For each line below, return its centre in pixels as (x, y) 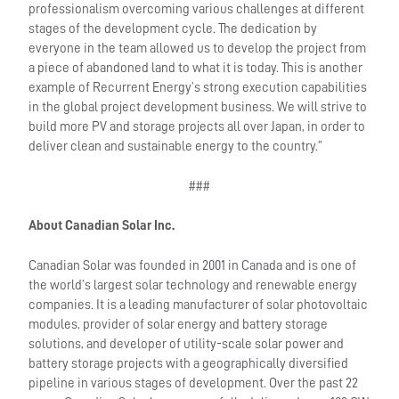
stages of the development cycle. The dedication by (173, 29)
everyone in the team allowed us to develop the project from (198, 49)
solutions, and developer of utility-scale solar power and (187, 344)
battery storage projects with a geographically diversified (189, 363)
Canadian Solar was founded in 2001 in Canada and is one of (193, 265)
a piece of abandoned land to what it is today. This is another (196, 69)
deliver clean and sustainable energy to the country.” (176, 147)
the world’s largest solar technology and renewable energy (193, 285)
